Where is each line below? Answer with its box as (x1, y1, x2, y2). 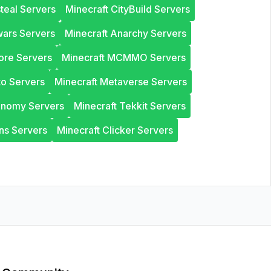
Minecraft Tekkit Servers (73, 100, 186, 112)
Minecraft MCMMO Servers (62, 51, 186, 64)
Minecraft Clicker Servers (57, 124, 173, 136)
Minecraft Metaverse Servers (54, 76, 187, 88)
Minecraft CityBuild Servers (65, 3, 190, 15)
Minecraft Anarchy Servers (65, 27, 186, 39)
